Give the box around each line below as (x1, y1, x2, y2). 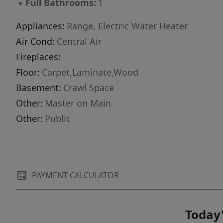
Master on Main (45, 97, 111, 110)
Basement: (16, 82, 61, 94)
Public (45, 112, 71, 125)
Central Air (57, 35, 102, 48)
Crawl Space (63, 82, 114, 94)
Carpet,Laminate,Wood (42, 66, 138, 79)
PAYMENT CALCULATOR (32, 170, 119, 181)
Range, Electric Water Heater (67, 20, 188, 32)
